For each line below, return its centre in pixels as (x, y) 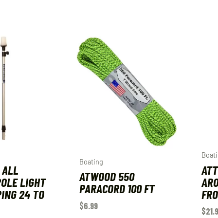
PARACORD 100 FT (117, 188)
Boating (91, 162)
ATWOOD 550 (107, 176)
